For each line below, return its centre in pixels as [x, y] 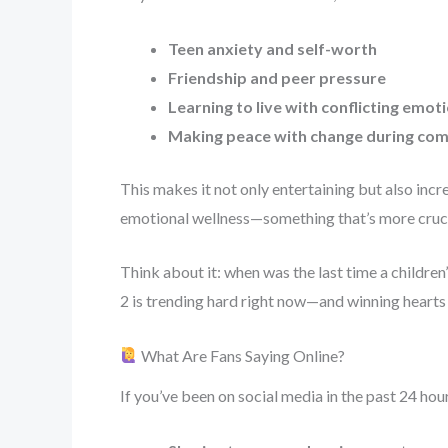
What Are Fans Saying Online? [242, 355]
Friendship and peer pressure [277, 77]
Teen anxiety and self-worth [272, 48]
